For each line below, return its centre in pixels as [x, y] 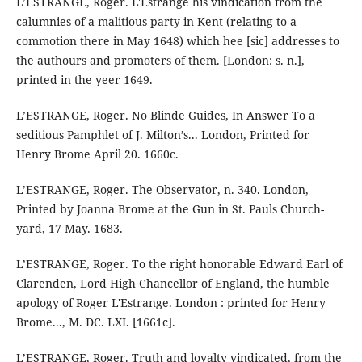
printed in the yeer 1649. [84, 79]
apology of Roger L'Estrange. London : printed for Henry [170, 302]
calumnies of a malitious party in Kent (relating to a [156, 21]
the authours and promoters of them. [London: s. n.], [160, 60]
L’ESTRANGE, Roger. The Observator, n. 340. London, [162, 189]
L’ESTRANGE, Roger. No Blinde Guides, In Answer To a [165, 115]
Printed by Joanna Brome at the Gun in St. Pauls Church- [170, 208]
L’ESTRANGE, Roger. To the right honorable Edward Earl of [179, 263]
